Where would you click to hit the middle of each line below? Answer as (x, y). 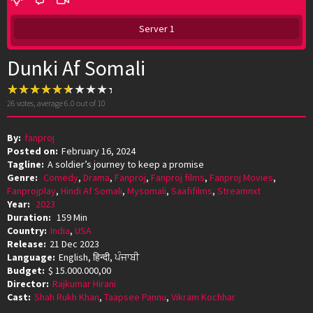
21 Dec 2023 (74, 243)
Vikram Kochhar (203, 297)
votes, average (40, 103)
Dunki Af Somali (76, 67)
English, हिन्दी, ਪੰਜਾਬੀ (99, 257)
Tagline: (26, 164)
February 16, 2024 (99, 151)
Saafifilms (192, 190)
